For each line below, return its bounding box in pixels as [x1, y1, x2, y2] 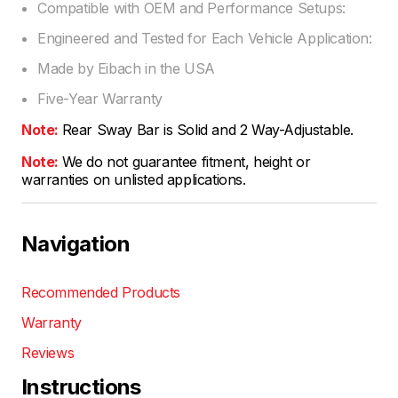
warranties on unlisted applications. [21, 171, 246, 189]
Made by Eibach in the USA [37, 60, 215, 78]
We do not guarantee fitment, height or [61, 153, 311, 171]
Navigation [21, 231, 130, 258]
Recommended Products [21, 283, 180, 302]
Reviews [21, 344, 75, 362]
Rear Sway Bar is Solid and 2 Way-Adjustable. [61, 121, 354, 139]
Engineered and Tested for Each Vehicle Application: [37, 29, 372, 48]
